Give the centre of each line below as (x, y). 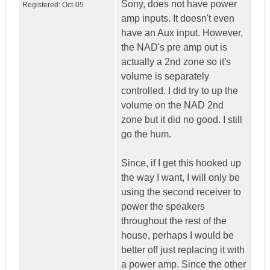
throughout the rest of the (174, 221)
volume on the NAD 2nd (172, 105)
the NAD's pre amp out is (174, 48)
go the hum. (146, 134)
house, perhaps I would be (177, 236)
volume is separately (165, 77)
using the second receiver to (181, 192)
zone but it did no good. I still (182, 120)
